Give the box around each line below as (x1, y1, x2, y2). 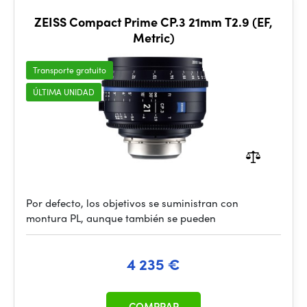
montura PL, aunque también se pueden (26, 210, 216, 225)
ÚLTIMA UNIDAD (33, 86, 95, 98)
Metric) (132, 29, 175, 46)
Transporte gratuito (33, 64, 106, 76)
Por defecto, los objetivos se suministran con (26, 195, 238, 210)
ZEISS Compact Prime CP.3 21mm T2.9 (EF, (34, 13, 273, 30)
